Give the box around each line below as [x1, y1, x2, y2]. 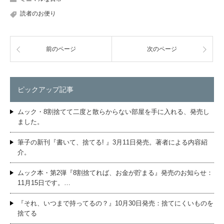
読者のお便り [20, 9, 56, 17]
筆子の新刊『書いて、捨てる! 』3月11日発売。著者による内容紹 [17, 138, 207, 146]
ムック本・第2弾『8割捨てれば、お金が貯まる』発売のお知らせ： [17, 168, 213, 176]
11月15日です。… [17, 178, 70, 186]
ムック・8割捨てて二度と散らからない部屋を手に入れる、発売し [17, 107, 209, 115]
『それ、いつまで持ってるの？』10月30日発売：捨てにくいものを [17, 199, 213, 207]
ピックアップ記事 [17, 85, 73, 93]
